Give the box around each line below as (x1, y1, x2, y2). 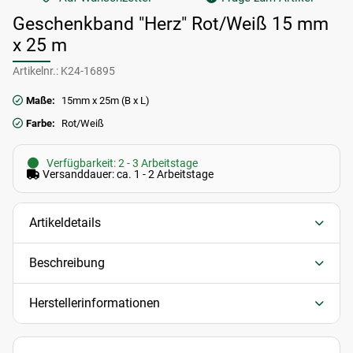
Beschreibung (29, 255, 105, 271)
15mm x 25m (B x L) (61, 95, 150, 107)
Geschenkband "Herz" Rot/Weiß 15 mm (13, 13, 329, 35)
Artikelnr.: (13, 65, 58, 78)
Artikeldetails (29, 215, 101, 231)
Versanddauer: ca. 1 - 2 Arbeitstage (39, 168, 214, 181)
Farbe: (26, 117, 55, 130)
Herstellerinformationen (29, 295, 160, 311)
